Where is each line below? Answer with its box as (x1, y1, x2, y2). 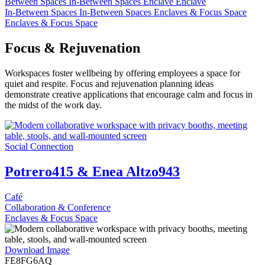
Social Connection (5, 141, 73, 151)
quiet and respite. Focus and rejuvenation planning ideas (5, 78, 214, 89)
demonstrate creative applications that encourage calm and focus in (5, 89, 253, 99)
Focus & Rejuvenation (5, 40, 140, 56)
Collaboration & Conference (5, 202, 111, 212)
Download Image (5, 244, 70, 255)
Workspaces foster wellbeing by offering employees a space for (5, 67, 240, 78)
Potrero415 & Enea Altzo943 (5, 163, 180, 179)
